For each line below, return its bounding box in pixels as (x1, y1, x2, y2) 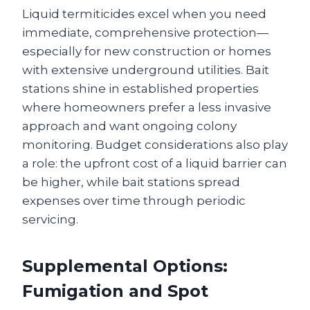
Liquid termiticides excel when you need (22, 7, 266, 21)
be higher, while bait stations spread (22, 175, 240, 189)
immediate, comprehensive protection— (22, 26, 268, 39)
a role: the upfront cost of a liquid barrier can (22, 156, 287, 170)
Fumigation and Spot (22, 281, 208, 301)
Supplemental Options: (22, 256, 228, 276)
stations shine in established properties (22, 82, 259, 95)
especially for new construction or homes (22, 44, 271, 58)
